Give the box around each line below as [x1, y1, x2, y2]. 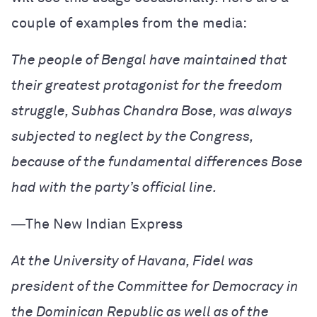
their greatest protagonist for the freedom [11, 79, 282, 93]
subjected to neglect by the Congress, [11, 129, 253, 144]
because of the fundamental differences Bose [11, 155, 303, 169]
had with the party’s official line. [11, 180, 217, 195]
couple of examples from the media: [11, 16, 247, 30]
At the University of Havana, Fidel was [11, 254, 253, 268]
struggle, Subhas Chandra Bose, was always [11, 104, 292, 118]
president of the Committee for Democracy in [11, 279, 299, 294]
